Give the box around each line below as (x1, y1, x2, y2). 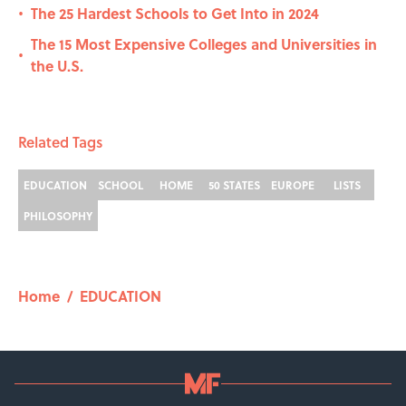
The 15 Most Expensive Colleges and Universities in (31, 34, 377, 55)
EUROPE (271, 177, 314, 194)
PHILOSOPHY (24, 208, 92, 225)
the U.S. (31, 55, 83, 77)
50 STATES (208, 177, 260, 194)
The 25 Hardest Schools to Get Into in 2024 (31, 3, 319, 24)
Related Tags (18, 131, 102, 153)
